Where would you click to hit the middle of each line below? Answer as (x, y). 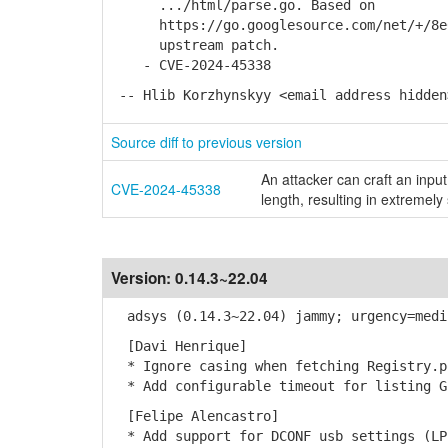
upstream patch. (195, 45)
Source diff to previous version (206, 142)
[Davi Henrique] (179, 346)
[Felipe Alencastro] (195, 416)
